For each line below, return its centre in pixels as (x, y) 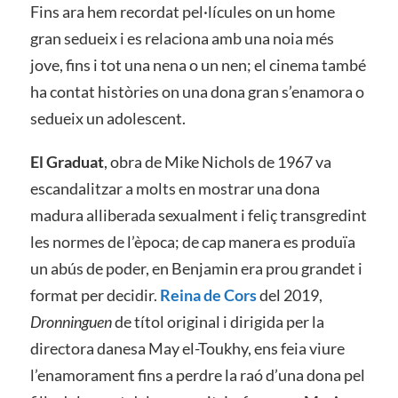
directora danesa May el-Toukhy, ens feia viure (187, 349)
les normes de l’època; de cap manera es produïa (192, 242)
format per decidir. (95, 295)
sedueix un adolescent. (107, 118)
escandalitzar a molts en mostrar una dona (175, 189)
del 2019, (289, 295)
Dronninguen (71, 322)
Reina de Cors (208, 295)
